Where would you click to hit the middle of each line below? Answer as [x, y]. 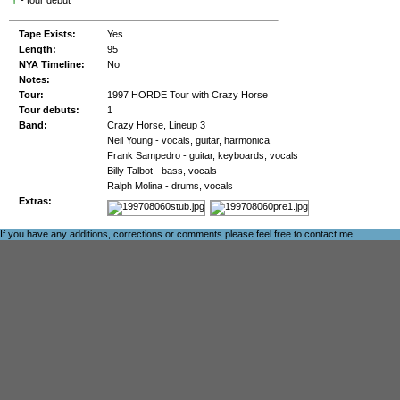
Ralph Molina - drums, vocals [170, 186]
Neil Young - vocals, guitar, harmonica [188, 140]
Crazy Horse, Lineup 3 [156, 125]
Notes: [34, 79]
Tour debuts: [49, 110]
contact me [329, 234]
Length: [37, 49]
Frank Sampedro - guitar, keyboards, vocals [203, 155]
